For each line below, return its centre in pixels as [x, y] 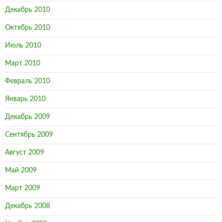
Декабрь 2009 [28, 117]
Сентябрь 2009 [29, 135]
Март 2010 [23, 64]
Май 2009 [21, 171]
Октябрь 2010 [28, 28]
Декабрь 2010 [28, 10]
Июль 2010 [23, 46]
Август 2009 [25, 153]
